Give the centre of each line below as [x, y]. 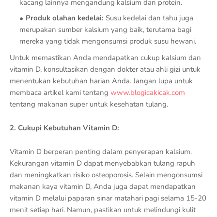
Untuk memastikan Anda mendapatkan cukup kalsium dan [105, 57]
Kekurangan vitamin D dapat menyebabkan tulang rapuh [102, 163]
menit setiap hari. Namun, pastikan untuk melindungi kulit [103, 209]
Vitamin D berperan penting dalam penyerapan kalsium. [101, 151]
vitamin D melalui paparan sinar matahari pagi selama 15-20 [108, 198]
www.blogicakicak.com [148, 92]
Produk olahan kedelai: [65, 18]
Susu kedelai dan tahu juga [148, 18]
